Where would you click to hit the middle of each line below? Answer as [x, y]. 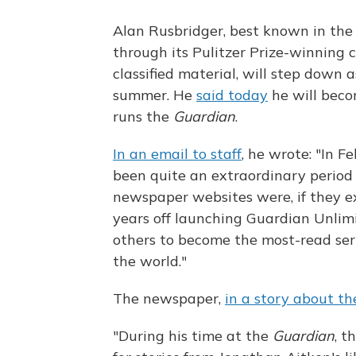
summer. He [155, 95]
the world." [150, 261]
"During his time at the [193, 336]
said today [232, 95]
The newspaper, [169, 298]
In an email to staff [177, 154]
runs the [143, 116]
